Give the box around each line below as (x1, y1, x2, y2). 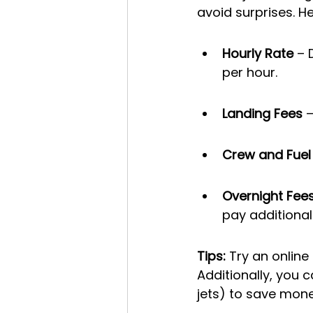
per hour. (222, 64, 277, 82)
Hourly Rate (222, 45, 293, 63)
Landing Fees (222, 105, 303, 123)
